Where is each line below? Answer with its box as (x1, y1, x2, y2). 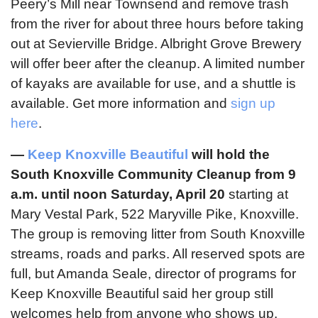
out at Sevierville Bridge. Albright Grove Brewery (11, 35, 302, 51)
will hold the (188, 146, 270, 162)
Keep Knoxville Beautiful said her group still (11, 285, 273, 301)
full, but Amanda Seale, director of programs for (11, 265, 296, 281)
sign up (231, 95, 275, 111)
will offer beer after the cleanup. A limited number (11, 55, 305, 71)
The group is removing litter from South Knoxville (11, 226, 305, 241)
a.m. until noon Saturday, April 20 (11, 186, 225, 202)
